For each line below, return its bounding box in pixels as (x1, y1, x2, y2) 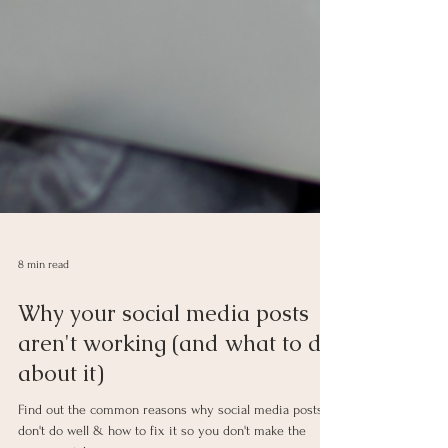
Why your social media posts (18, 339, 309, 368)
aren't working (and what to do (18, 369, 335, 398)
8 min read (18, 297, 69, 311)
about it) (18, 399, 104, 428)
